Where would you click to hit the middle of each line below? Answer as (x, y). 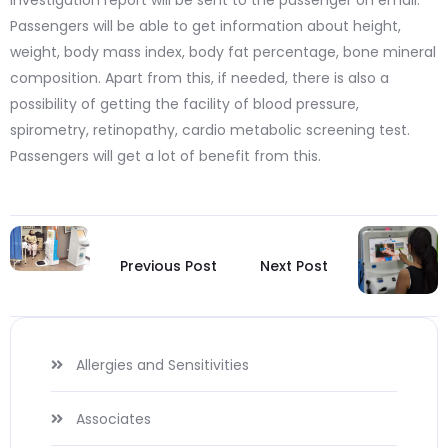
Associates (113, 419)
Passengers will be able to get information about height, (205, 26)
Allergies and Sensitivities (162, 365)
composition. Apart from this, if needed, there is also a (199, 78)
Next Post (294, 266)
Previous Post (168, 266)
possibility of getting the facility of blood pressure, (184, 104)
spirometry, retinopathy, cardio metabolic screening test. (210, 130)
